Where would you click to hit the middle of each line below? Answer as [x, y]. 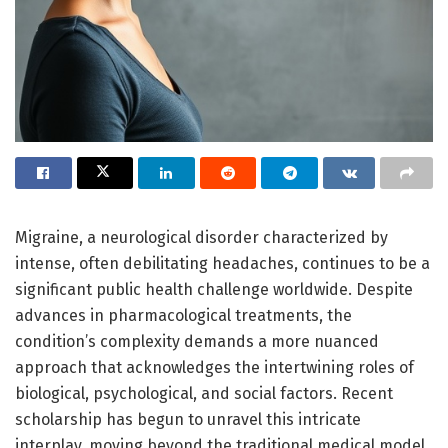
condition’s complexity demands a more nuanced [197, 341]
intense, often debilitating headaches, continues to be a [222, 263]
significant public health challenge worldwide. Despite [214, 289]
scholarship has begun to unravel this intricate [188, 419]
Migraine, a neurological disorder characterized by [201, 237]
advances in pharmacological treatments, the [183, 315]
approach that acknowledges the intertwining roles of [214, 367]
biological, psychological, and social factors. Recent [204, 393]
